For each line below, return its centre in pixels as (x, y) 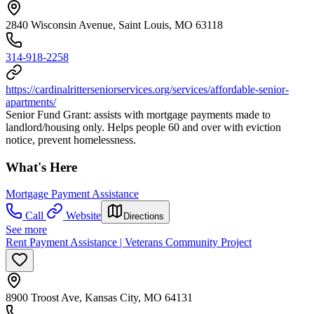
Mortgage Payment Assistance (72, 194)
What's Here (41, 167)
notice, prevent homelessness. (71, 140)
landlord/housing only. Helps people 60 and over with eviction (143, 127)
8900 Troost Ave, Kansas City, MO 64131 (99, 298)
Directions (144, 217)
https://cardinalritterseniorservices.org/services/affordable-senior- (147, 89)
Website (83, 216)
